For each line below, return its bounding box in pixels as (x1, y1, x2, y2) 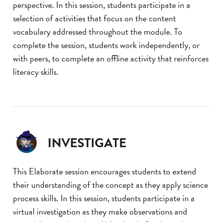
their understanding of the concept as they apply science (13, 178, 208, 192)
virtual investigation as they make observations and (13, 205, 187, 219)
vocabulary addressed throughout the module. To (13, 25, 182, 39)
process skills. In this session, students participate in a (13, 191, 195, 205)
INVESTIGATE (48, 133, 126, 153)
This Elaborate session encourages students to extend (13, 165, 196, 178)
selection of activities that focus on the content (13, 11, 176, 25)
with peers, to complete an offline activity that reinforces (13, 52, 209, 65)
